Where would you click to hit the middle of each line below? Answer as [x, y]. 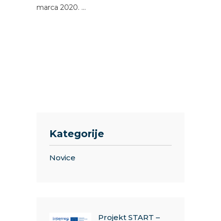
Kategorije [77, 134]
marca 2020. [59, 7]
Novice [62, 158]
